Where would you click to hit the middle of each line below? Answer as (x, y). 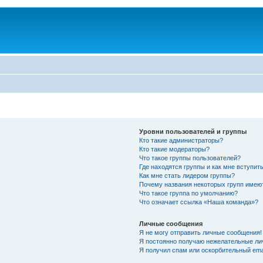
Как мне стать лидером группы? (187, 175)
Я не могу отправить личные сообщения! (200, 232)
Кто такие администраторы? (181, 140)
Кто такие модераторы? (174, 149)
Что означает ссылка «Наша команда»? (198, 202)
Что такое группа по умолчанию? (188, 193)
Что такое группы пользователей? (190, 158)
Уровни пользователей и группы (193, 131)
